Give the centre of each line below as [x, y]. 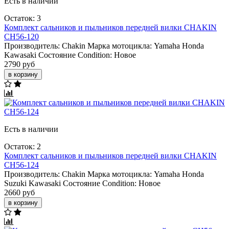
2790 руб [19, 64]
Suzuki [15, 183]
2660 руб [19, 192]
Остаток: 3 [22, 18]
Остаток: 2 [22, 146]
